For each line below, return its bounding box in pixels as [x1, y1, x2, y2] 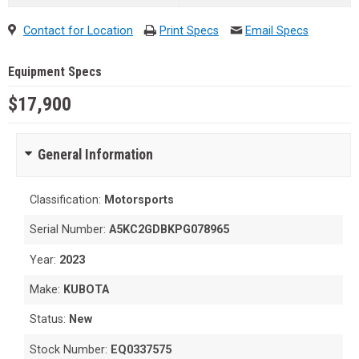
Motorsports [104, 192, 175, 207]
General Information [38, 146, 153, 163]
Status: [30, 313, 70, 327]
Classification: [30, 192, 105, 207]
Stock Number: [30, 342, 111, 357]
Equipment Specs [8, 63, 102, 79]
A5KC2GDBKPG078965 [109, 223, 230, 237]
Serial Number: [30, 223, 110, 237]
